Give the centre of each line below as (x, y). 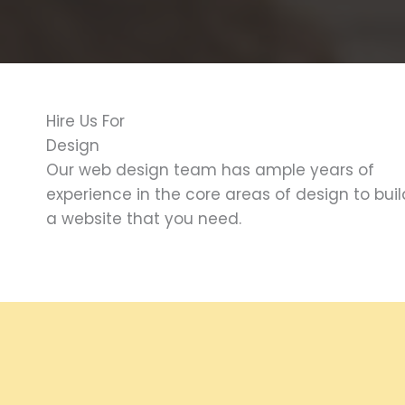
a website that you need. (144, 219)
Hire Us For (85, 121)
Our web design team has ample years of (210, 170)
